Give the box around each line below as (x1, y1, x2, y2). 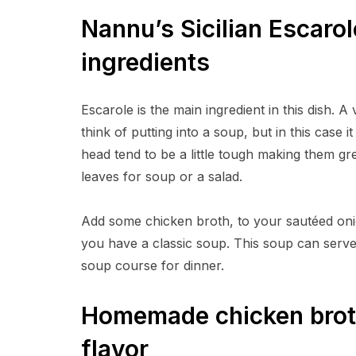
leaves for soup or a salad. (81, 168, 242, 184)
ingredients (81, 47, 210, 76)
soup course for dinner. (81, 257, 224, 273)
